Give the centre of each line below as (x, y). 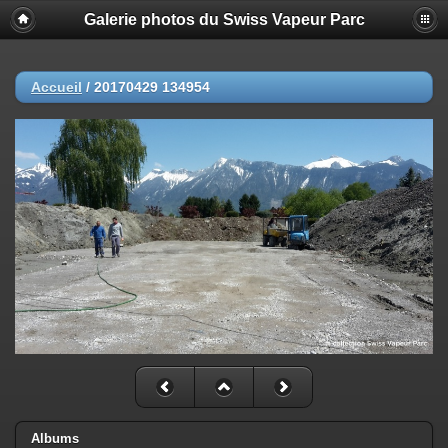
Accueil (56, 87)
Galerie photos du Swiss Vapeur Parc (224, 19)
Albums (55, 438)
